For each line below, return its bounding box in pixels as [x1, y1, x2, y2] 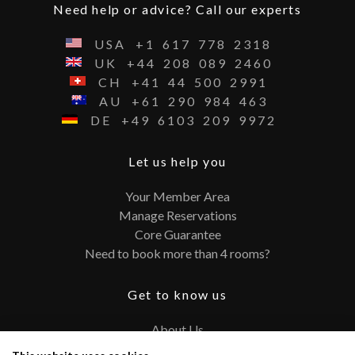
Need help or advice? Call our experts [53, 2, 302, 17]
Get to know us [128, 287, 227, 303]
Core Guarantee [134, 227, 221, 242]
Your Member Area [125, 189, 230, 204]
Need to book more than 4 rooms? [85, 246, 270, 261]
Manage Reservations [118, 208, 237, 223]
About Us [151, 322, 204, 338]
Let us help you [128, 154, 227, 170]
